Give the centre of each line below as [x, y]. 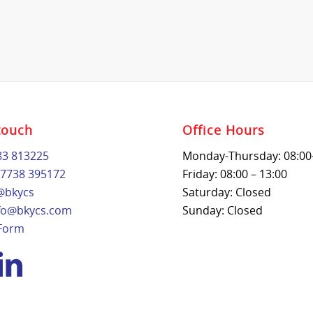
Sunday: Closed [223, 210]
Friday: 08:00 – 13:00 [235, 174]
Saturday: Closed [227, 192]
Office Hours [224, 130]
